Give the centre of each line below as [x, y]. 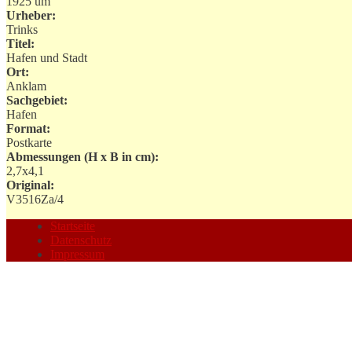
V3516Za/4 [35, 199]
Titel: [20, 43]
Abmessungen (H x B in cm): [82, 156]
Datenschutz [81, 240]
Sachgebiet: [37, 100]
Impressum [77, 254]
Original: [30, 185]
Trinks [22, 29]
